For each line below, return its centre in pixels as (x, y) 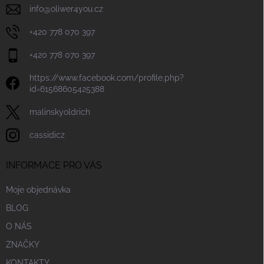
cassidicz (47, 135)
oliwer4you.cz (77, 9)
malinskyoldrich (60, 112)
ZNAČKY (23, 245)
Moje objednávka (38, 190)
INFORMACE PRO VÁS (54, 166)
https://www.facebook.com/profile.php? (107, 78)
